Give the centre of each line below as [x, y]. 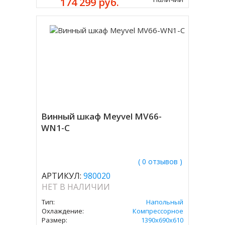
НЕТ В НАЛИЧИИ [76, 187]
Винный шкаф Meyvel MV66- [102, 116]
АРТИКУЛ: [62, 176]
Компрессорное [158, 211]
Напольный [164, 202]
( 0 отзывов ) [160, 161]
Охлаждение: [63, 211]
